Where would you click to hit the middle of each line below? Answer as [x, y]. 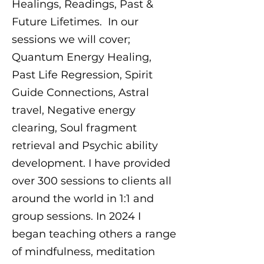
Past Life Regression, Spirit [82, 75]
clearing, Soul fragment [74, 128]
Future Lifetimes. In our [75, 22]
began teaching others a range [94, 234]
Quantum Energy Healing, [82, 57]
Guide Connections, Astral [80, 93]
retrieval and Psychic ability [85, 146]
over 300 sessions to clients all [92, 181]
